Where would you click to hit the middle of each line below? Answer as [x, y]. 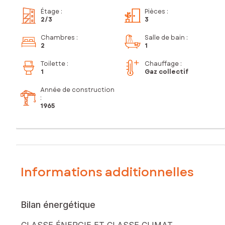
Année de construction [78, 90]
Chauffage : [163, 64]
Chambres [58, 38]
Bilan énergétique [58, 204]
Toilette [53, 64]
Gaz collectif [166, 72]
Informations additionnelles [107, 172]
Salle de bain [165, 38]
